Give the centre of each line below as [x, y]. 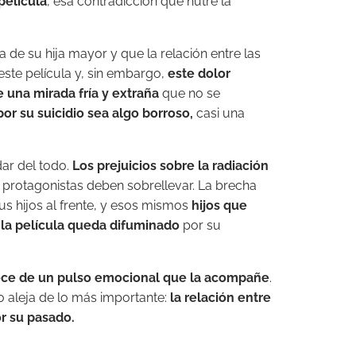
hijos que [219, 206]
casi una [219, 114]
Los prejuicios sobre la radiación [170, 166]
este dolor [199, 74]
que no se [190, 94]
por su [200, 226]
